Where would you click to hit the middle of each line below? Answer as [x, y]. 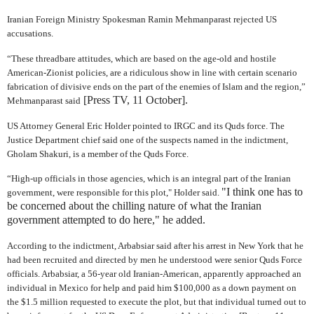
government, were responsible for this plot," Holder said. [114, 193]
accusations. [30, 33]
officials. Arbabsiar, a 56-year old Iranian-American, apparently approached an [154, 274]
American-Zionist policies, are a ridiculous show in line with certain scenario [152, 72]
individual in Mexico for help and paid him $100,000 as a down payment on [152, 288]
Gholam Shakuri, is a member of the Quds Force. [98, 153]
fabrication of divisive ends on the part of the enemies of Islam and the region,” [156, 86]
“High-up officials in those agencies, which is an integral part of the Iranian [149, 179]
